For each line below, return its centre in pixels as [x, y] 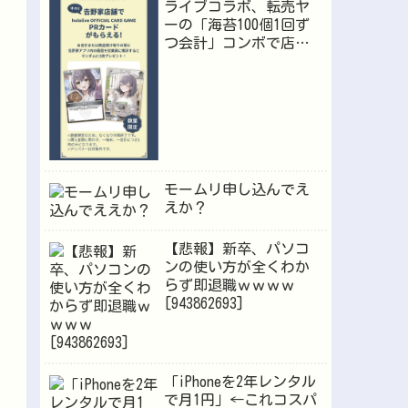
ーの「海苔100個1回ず [236, 25]
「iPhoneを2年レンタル [240, 381]
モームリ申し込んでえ [236, 190]
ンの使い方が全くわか [236, 267]
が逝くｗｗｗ [207, 61]
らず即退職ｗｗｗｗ [229, 286]
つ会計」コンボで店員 [236, 43]
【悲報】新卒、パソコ [236, 249]
